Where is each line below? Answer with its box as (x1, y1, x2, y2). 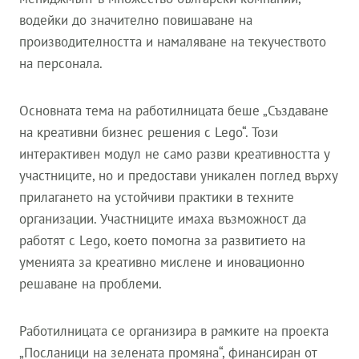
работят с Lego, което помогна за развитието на (19, 232, 305, 249)
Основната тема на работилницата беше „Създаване (19, 102, 329, 119)
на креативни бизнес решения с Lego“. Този (19, 123, 278, 141)
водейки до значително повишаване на (19, 11, 252, 29)
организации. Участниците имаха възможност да (19, 210, 306, 228)
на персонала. (19, 54, 103, 72)
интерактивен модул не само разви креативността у (19, 145, 330, 163)
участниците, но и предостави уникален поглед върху (19, 167, 338, 184)
